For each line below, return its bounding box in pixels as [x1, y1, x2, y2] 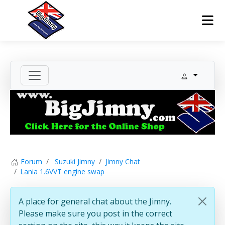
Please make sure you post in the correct [19, 208, 172, 219]
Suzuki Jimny [55, 156, 95, 166]
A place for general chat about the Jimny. [19, 196, 171, 207]
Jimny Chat [105, 156, 140, 166]
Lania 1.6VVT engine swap [21, 167, 104, 177]
